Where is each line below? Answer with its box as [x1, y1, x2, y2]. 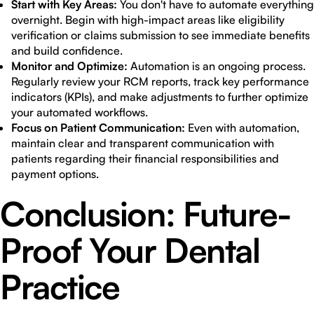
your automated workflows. [11, 105, 148, 119]
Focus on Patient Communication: [11, 121, 185, 135]
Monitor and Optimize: [11, 59, 128, 73]
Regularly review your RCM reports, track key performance [11, 74, 309, 88]
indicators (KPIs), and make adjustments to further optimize [11, 90, 308, 104]
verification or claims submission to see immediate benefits [11, 28, 310, 42]
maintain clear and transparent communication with [11, 136, 274, 150]
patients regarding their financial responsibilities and [11, 151, 279, 165]
